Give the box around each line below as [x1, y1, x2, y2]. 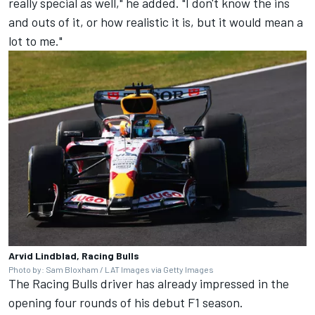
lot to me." [8, 33, 63, 49]
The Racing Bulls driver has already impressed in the [8, 276, 289, 292]
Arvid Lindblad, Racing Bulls [8, 250, 139, 262]
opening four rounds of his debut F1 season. [8, 295, 243, 311]
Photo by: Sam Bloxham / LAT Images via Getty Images [8, 264, 214, 275]
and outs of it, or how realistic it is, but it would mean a [8, 14, 303, 30]
